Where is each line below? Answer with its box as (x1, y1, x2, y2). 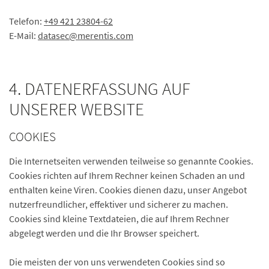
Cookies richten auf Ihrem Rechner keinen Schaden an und (9, 169, 245, 181)
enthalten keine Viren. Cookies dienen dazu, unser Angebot (9, 184, 247, 196)
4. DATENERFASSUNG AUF (9, 78, 190, 100)
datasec (38, 29, 69, 41)
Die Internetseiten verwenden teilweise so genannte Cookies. (9, 155, 253, 167)
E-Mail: (9, 29, 38, 41)
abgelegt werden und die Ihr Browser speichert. (9, 227, 199, 239)
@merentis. (69, 29, 116, 41)
